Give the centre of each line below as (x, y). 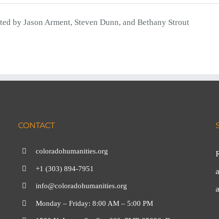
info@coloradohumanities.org (82, 186)
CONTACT (37, 125)
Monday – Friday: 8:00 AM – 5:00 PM (95, 203)
